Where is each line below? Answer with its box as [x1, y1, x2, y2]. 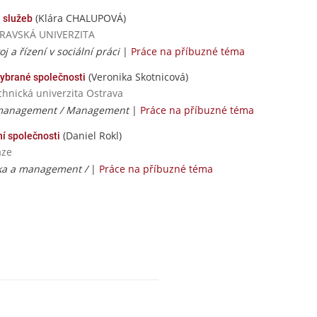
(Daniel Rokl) [60, 128, 122, 142]
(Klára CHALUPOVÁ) [33, 11, 126, 25]
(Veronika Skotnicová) [86, 69, 188, 83]
